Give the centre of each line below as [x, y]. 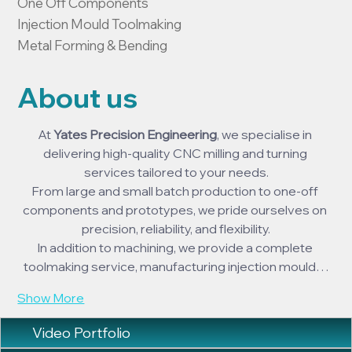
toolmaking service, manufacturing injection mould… [176, 267]
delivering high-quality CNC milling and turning [176, 154]
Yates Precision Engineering [135, 135]
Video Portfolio [81, 333]
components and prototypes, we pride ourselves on [176, 210]
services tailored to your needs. [176, 172]
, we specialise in [266, 135]
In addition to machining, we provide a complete [176, 248]
